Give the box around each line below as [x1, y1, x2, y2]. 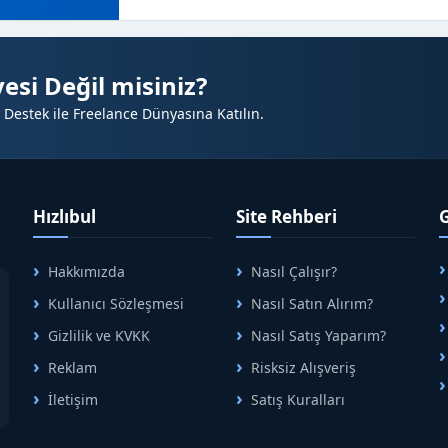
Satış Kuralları [250, 390, 345, 409]
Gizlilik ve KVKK [47, 326, 150, 345]
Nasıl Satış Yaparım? [250, 326, 386, 345]
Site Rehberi [235, 205, 337, 228]
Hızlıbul [32, 205, 96, 228]
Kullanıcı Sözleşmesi [47, 294, 184, 313]
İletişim [47, 390, 98, 409]
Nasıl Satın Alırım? [250, 294, 373, 313]
